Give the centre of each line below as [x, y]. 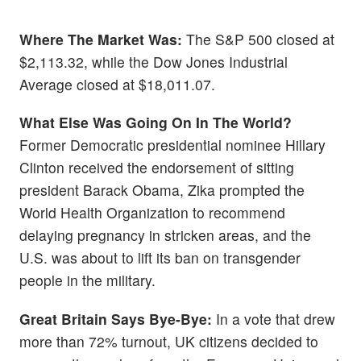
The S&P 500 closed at [258, 39]
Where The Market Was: [101, 39]
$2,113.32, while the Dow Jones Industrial [154, 62]
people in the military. [87, 280]
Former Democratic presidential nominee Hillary [172, 145]
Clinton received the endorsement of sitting [157, 168]
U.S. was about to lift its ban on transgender [160, 258]
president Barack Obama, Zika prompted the [162, 190]
